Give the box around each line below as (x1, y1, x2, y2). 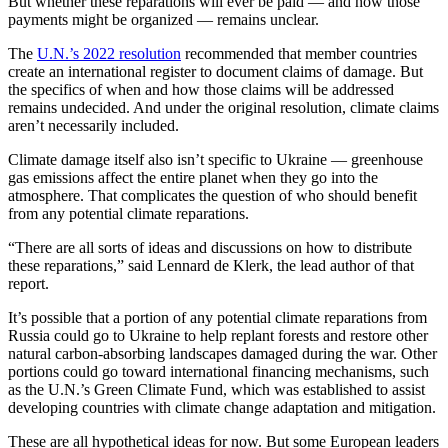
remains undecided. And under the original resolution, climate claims (8, 99, 439, 117)
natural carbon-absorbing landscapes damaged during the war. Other (8, 345, 437, 363)
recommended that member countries (181, 45, 417, 63)
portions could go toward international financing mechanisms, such (8, 363, 429, 381)
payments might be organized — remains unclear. (8, 11, 319, 29)
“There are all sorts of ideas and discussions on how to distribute (8, 239, 412, 257)
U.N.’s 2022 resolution (37, 45, 181, 63)
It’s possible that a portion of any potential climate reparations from (8, 309, 427, 327)
